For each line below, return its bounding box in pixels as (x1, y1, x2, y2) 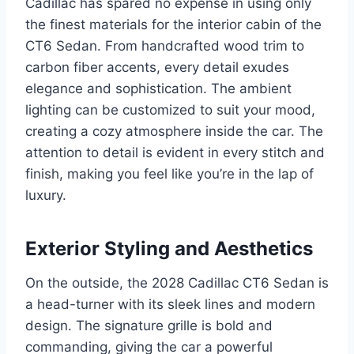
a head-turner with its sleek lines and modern (25, 296, 315, 312)
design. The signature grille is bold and (25, 317, 273, 333)
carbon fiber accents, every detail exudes (25, 58, 289, 75)
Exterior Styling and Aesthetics (25, 236, 313, 260)
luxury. (25, 186, 66, 203)
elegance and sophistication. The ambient (25, 80, 292, 96)
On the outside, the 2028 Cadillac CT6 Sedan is (25, 274, 329, 291)
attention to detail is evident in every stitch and (25, 144, 325, 160)
